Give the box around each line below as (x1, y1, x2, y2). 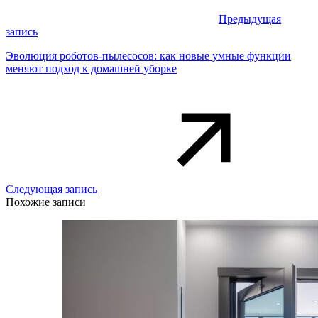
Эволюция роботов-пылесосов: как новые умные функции (6, 50, 291, 62)
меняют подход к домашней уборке (6, 62, 177, 75)
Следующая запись (6, 183, 97, 196)
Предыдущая (219, 13, 281, 26)
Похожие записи (6, 196, 86, 209)
